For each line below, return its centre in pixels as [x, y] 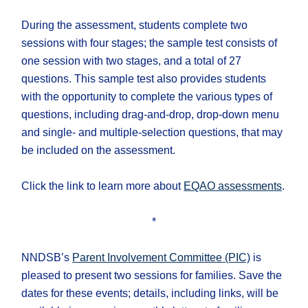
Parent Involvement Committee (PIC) [162, 258]
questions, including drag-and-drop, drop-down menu [151, 115]
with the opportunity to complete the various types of [147, 97]
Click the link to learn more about [103, 186]
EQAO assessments [233, 186]
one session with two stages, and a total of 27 [132, 61]
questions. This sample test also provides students [144, 79]
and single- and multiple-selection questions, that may [152, 133]
